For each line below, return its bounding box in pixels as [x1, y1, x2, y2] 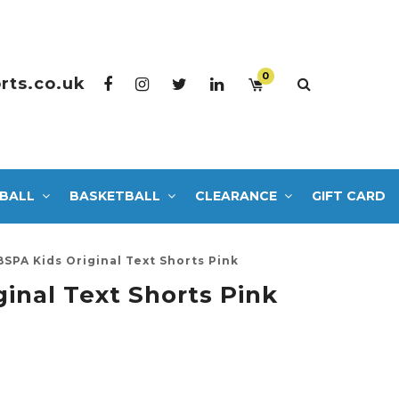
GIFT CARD [312, 187, 386, 204]
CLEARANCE [195, 187, 277, 204]
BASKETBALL [69, 187, 160, 204]
